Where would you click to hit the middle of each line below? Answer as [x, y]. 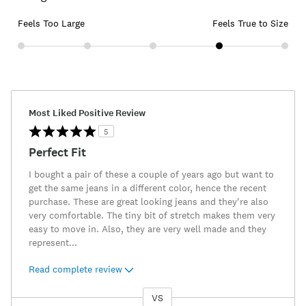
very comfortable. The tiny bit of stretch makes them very [152, 215]
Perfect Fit [57, 153]
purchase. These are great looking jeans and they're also [149, 202]
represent [49, 243]
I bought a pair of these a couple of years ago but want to [151, 175]
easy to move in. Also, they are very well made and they [148, 229]
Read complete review [75, 269]
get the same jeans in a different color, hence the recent [148, 188]
